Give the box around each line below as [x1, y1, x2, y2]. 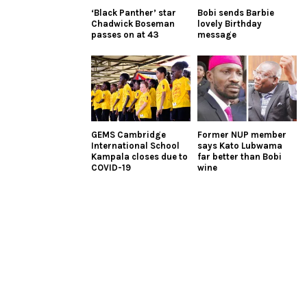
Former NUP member [197, 130, 286, 140]
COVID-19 [91, 162, 131, 173]
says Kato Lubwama [197, 140, 282, 151]
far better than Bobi [197, 151, 282, 162]
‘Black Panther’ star [91, 7, 176, 18]
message [197, 29, 236, 40]
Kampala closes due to [91, 151, 188, 162]
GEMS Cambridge [91, 130, 166, 140]
